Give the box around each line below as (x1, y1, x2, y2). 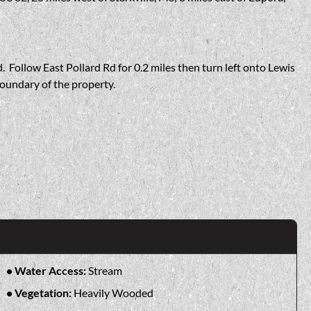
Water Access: (14, 263, 88, 277)
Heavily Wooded (73, 285, 153, 299)
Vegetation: (14, 285, 74, 299)
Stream (87, 263, 122, 277)
